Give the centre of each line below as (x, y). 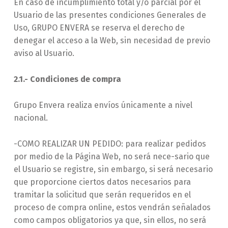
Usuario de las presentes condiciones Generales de (110, 15)
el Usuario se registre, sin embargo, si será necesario (113, 169)
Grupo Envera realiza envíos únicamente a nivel (103, 105)
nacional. (31, 118)
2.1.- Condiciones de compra (67, 79)
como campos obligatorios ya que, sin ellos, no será (110, 220)
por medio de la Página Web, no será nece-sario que (111, 156)
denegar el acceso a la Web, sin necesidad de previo (112, 40)
